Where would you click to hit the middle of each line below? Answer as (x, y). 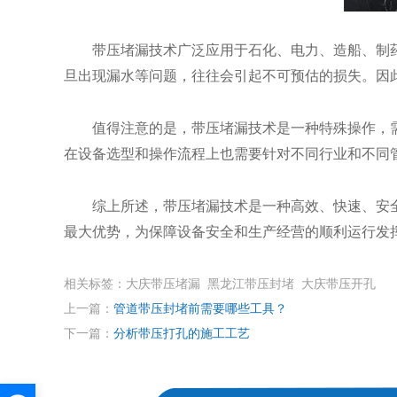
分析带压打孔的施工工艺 (182, 334)
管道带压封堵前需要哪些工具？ (200, 309)
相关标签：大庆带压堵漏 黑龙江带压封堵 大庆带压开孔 (223, 284)
